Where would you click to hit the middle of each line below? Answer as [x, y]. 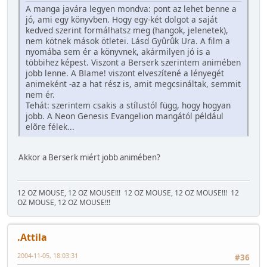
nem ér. [40, 95]
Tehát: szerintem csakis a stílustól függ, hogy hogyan [128, 105]
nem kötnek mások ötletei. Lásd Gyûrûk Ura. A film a [128, 41]
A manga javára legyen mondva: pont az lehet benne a [131, 9]
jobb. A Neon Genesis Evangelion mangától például [125, 116]
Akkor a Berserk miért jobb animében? [89, 158]
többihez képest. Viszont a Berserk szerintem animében [133, 63]
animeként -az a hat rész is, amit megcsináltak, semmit [133, 84]
